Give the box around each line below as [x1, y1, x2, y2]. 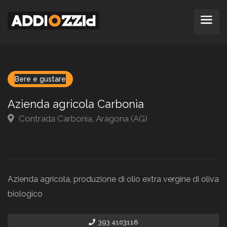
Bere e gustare [15, 75, 66, 83]
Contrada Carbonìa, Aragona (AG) [17, 113, 147, 124]
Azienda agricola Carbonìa [8, 97, 144, 110]
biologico [8, 189, 43, 199]
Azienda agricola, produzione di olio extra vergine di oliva [8, 174, 219, 184]
